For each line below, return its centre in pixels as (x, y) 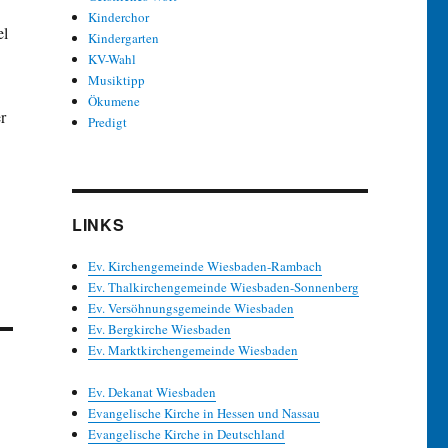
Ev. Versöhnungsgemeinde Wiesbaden (191, 308)
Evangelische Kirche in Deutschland (187, 434)
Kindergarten (124, 38)
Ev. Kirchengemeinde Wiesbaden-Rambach (205, 266)
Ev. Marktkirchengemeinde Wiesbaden (193, 350)
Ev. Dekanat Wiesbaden (152, 392)
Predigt (108, 122)
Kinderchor (119, 17)
